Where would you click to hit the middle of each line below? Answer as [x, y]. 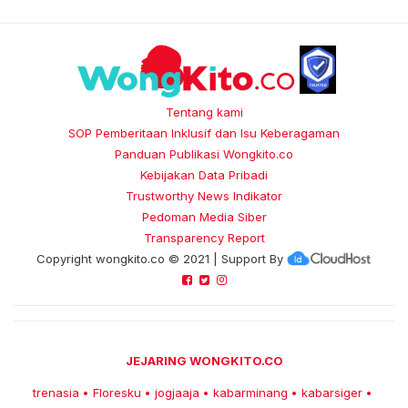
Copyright [66, 259]
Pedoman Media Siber [204, 217]
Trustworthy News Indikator [204, 196]
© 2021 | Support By [224, 259]
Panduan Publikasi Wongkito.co [204, 154]
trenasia [56, 393]
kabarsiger [331, 393]
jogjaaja [177, 393]
